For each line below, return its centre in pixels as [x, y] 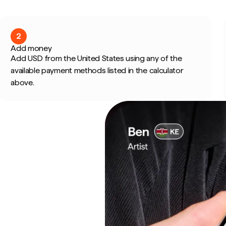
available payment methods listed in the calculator [97, 70]
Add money [31, 48]
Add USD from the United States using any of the [96, 58]
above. [22, 82]
